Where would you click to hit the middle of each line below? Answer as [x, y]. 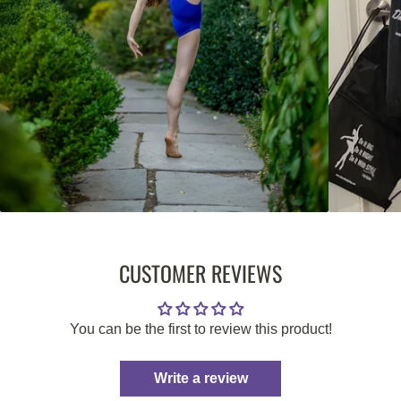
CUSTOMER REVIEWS [200, 273]
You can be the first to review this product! [200, 328]
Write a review [200, 378]
